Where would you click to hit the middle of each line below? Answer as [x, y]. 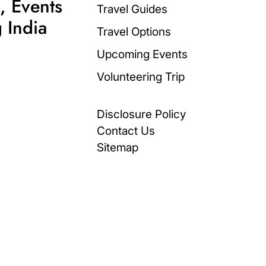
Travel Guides [132, 9]
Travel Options [134, 31]
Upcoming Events [142, 54]
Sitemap [118, 147]
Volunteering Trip [141, 77]
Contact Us [126, 131]
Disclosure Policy [141, 114]
